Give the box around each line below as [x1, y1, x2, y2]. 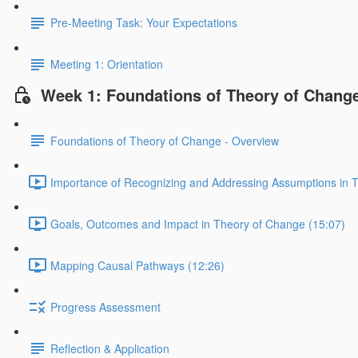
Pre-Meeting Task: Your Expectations [50, 14, 237, 31]
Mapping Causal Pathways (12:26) [50, 257, 225, 273]
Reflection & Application [50, 340, 169, 356]
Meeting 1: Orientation [50, 56, 163, 73]
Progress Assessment [50, 298, 161, 315]
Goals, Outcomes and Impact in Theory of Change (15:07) [50, 215, 345, 232]
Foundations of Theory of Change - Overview [50, 132, 279, 149]
